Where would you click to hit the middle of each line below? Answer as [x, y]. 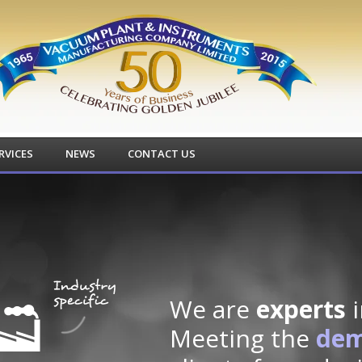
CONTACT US [162, 154]
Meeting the [242, 338]
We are [212, 309]
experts [300, 309]
